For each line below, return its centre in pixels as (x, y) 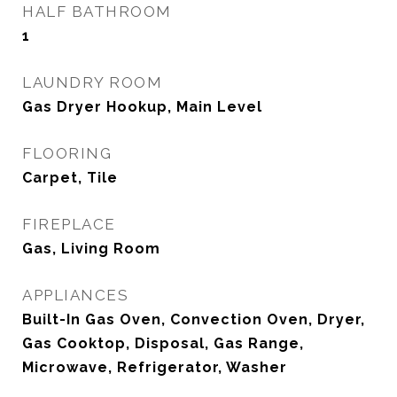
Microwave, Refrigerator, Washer (155, 367)
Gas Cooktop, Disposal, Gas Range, (163, 343)
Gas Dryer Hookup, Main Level (142, 107)
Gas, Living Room (91, 249)
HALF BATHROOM (97, 12)
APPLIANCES (75, 295)
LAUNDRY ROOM (92, 82)
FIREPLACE (69, 224)
